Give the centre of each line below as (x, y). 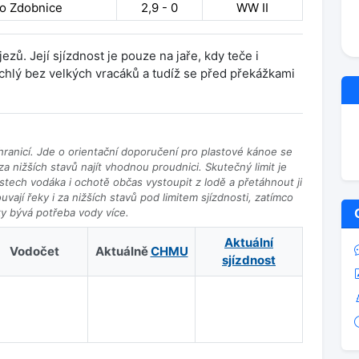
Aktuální (249, 242)
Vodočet (34, 251)
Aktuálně (123, 251)
